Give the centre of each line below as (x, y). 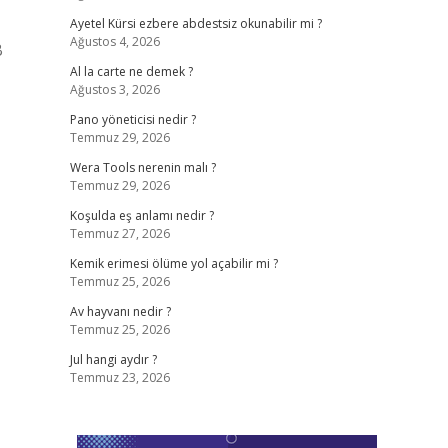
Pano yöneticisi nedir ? (132, 119)
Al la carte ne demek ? (131, 71)
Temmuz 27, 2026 (119, 233)
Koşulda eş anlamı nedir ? (141, 215)
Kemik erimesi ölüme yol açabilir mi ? (173, 263)
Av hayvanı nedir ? (120, 311)
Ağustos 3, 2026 (114, 89)
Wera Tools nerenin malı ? (142, 167)
